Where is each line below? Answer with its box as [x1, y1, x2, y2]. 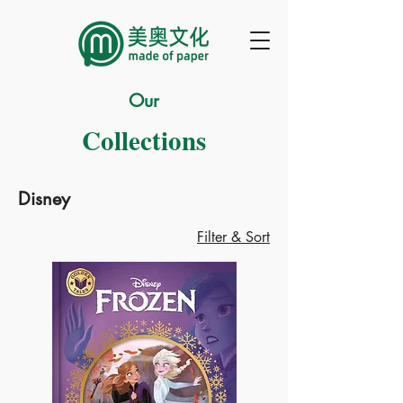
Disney [18, 187, 70, 210]
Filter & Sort [197, 228, 270, 246]
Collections [82, 121, 206, 159]
